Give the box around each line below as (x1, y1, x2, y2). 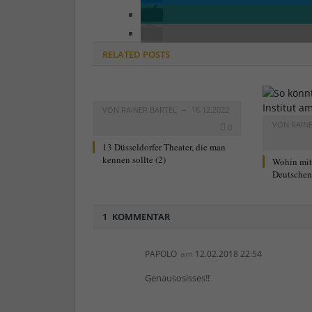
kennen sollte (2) (102, 153, 166, 166)
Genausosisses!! (145, 272, 210, 285)
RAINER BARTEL (121, 104, 177, 116)
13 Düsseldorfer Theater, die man (102, 141, 226, 154)
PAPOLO (145, 248, 177, 260)
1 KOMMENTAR (102, 210, 170, 224)
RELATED (102, 48, 141, 61)
